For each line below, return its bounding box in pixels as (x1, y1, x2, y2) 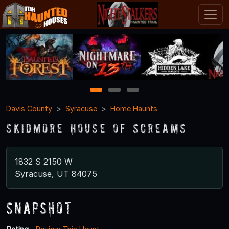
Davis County (6, 104, 52, 113)
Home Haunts (110, 104, 157, 113)
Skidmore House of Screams (6, 120, 187, 135)
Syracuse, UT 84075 (15, 168, 97, 179)
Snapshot (6, 198, 73, 217)
